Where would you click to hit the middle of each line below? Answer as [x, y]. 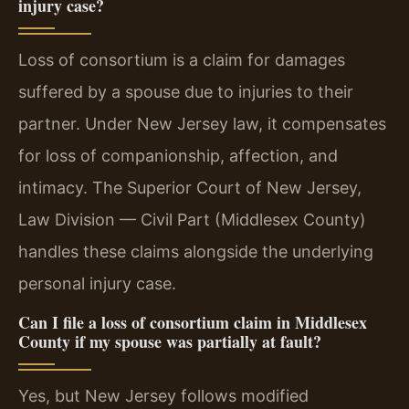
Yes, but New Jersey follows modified [163, 395]
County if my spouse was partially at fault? [170, 341]
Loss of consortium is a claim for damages [182, 60]
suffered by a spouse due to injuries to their [186, 92]
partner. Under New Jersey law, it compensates [202, 124]
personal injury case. [97, 284]
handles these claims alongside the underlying [196, 252]
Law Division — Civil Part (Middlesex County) [192, 220]
